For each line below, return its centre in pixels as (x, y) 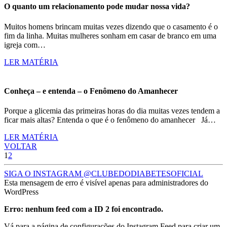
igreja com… (25, 45)
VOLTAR (21, 146)
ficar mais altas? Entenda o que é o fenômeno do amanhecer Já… (110, 120)
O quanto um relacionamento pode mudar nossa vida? (97, 7)
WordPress (21, 192)
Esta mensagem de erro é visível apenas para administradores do (106, 183)
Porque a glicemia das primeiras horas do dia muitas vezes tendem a (112, 111)
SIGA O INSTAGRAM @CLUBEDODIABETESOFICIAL (104, 174)
